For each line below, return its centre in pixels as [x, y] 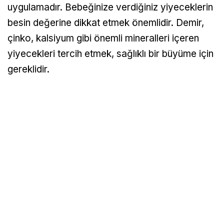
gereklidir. [28, 69]
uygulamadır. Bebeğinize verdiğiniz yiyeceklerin [110, 7]
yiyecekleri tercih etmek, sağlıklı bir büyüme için [110, 54]
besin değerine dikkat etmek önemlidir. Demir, [106, 23]
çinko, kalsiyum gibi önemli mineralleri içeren [103, 38]
